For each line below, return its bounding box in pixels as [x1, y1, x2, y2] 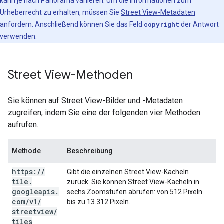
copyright [144, 20, 179, 29]
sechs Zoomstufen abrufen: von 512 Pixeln [67, 188, 202, 196]
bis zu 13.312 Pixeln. [67, 198, 130, 206]
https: [12, 167, 37, 177]
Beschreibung [67, 147, 113, 155]
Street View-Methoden [8, 67, 133, 83]
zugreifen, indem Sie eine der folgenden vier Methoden [8, 108, 200, 118]
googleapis [12, 187, 55, 197]
